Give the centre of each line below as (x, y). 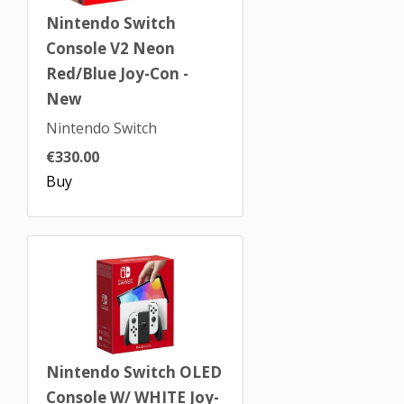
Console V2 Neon (110, 48)
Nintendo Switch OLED (134, 372)
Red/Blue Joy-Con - (117, 73)
